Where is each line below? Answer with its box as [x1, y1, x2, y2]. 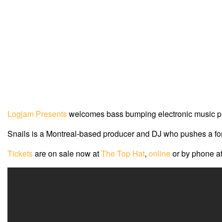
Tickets [7, 148, 33, 160]
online [149, 148, 170, 160]
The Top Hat [101, 148, 145, 160]
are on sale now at [33, 148, 101, 160]
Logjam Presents [7, 108, 67, 120]
